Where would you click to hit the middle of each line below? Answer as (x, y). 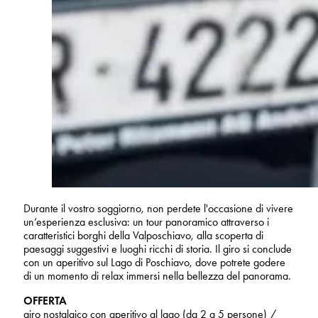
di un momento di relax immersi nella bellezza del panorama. (157, 275)
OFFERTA (45, 300)
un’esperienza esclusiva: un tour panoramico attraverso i (146, 221)
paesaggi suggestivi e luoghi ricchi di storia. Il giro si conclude (158, 248)
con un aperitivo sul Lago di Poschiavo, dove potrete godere (154, 262)
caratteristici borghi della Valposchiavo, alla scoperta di (143, 235)
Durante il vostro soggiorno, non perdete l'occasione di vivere (158, 208)
